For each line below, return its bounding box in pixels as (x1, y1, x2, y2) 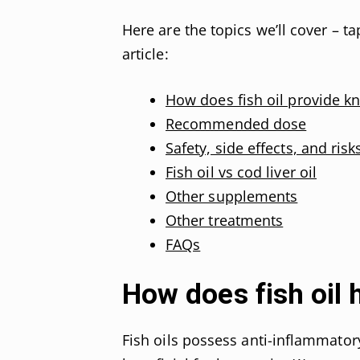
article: (122, 43, 169, 63)
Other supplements (166, 186, 298, 206)
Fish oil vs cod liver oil (166, 162, 317, 182)
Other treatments (166, 210, 284, 230)
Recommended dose (166, 113, 307, 133)
